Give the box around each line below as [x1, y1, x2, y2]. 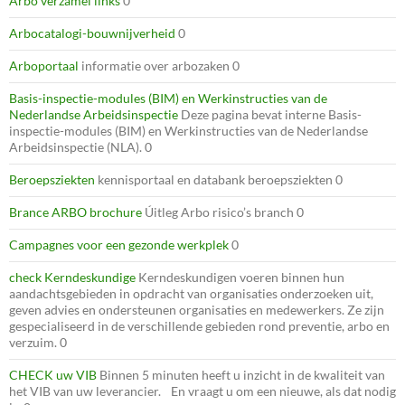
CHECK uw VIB [9, 366, 97, 382]
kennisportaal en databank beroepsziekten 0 [95, 171, 343, 187]
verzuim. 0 [9, 334, 67, 350]
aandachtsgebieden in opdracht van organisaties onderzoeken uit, [9, 285, 373, 301]
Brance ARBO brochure [9, 203, 142, 220]
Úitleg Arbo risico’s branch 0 [142, 203, 304, 220]
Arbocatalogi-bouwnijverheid [9, 24, 175, 41]
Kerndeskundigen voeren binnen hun [136, 268, 344, 285]
